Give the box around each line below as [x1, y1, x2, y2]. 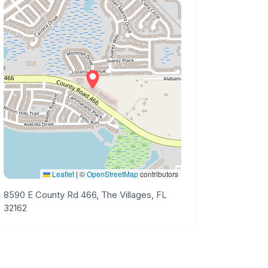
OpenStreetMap [86, 169, 138, 179]
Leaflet [50, 169, 74, 179]
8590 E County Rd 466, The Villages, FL [4, 189, 167, 200]
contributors [138, 169, 178, 179]
